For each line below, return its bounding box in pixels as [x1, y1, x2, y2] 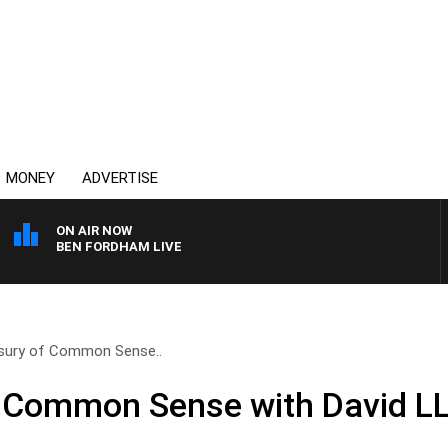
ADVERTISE [82, 169, 158, 187]
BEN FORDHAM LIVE [56, 239, 182, 254]
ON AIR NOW [56, 223, 132, 238]
